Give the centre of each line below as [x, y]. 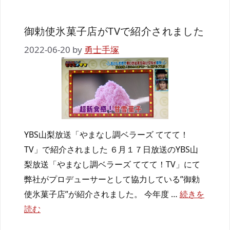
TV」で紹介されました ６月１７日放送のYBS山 [111, 150]
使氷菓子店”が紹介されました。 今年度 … [102, 194]
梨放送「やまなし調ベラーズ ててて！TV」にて [112, 165]
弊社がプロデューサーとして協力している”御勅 [112, 179]
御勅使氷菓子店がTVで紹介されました [114, 31]
